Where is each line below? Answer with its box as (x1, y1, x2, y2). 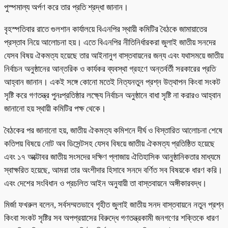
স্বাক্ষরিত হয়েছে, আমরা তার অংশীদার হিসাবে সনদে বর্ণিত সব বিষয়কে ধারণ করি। (4, 165, 222, 175)
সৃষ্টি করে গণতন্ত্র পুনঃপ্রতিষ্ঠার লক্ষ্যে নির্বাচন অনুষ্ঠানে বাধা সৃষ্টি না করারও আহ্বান (4, 90, 221, 100)
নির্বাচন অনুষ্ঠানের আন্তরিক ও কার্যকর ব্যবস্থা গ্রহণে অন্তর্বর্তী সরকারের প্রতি (4, 64, 216, 74)
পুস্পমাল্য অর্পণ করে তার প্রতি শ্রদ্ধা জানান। (4, 2, 128, 12)
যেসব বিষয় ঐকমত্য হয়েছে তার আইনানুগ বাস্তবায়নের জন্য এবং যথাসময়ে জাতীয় (4, 50, 223, 61)
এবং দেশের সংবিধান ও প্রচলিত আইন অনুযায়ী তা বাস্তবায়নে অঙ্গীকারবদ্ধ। (4, 178, 209, 188)
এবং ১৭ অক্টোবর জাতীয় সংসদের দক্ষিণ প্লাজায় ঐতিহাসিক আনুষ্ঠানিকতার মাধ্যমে (4, 152, 220, 162)
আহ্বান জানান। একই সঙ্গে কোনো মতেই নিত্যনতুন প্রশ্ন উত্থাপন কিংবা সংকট (4, 77, 220, 87)
